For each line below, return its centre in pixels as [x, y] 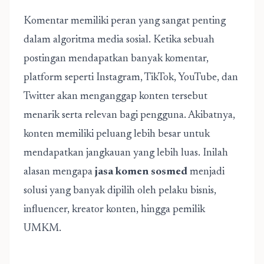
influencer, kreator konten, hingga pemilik [114, 210]
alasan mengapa [59, 172]
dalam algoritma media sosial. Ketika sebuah [119, 40]
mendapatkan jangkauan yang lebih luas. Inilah [126, 153]
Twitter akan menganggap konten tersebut [115, 97]
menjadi [206, 172]
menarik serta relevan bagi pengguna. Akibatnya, [129, 115]
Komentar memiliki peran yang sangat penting [125, 21]
